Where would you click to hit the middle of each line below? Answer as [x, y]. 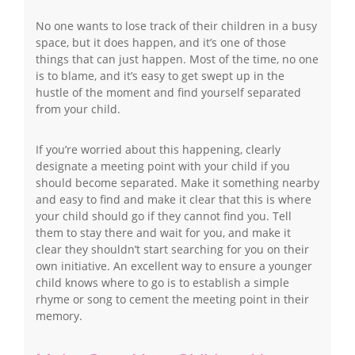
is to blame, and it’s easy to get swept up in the [160, 76]
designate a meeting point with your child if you [163, 166]
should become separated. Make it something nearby [177, 183]
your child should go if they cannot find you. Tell [164, 216]
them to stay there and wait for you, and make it [163, 233]
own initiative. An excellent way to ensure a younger [174, 266]
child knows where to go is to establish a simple [162, 283]
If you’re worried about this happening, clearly [158, 150]
